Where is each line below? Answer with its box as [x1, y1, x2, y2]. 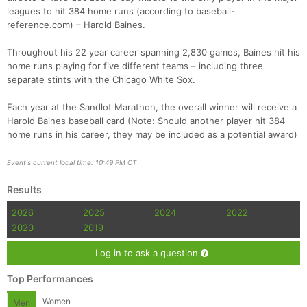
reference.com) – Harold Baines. [7, 19, 145, 31]
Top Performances [7, 273, 93, 285]
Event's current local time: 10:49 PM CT [7, 158, 136, 167]
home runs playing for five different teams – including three [7, 60, 263, 72]
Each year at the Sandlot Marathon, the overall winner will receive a [7, 101, 297, 113]
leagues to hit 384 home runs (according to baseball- [7, 5, 235, 17]
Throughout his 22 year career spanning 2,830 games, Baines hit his [7, 47, 300, 58]
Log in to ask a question [95, 247, 201, 259]
